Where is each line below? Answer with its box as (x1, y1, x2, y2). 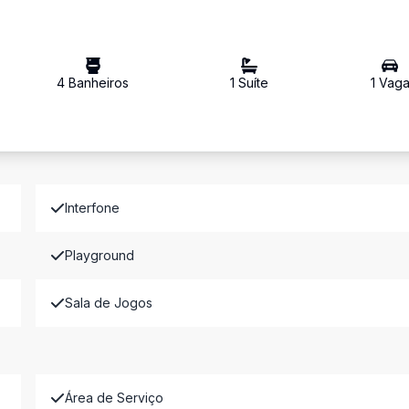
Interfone (64, 200, 120, 215)
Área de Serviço (64, 390, 163, 405)
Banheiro (65, 75, 123, 90)
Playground (64, 247, 134, 263)
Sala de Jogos (64, 295, 152, 310)
